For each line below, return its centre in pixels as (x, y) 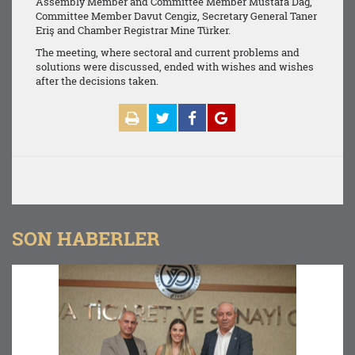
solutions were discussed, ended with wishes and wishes (175, 67)
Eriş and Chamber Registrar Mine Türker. (133, 30)
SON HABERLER (86, 239)
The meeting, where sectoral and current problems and (168, 52)
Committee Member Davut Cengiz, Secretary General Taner (176, 16)
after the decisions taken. (97, 81)
